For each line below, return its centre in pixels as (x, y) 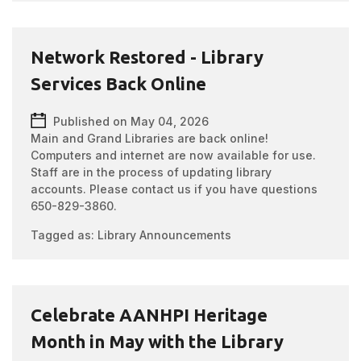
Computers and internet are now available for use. (174, 155)
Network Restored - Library (147, 57)
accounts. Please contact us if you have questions (174, 189)
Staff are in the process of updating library (151, 172)
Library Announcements (165, 235)
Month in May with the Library (158, 341)
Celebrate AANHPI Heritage (149, 315)
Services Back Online (119, 83)
